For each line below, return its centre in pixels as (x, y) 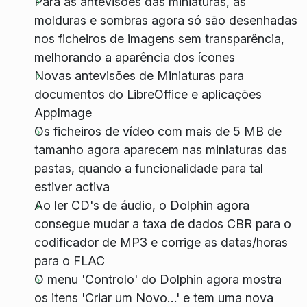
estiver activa (72, 187)
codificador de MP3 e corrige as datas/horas (161, 243)
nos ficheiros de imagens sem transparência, (159, 39)
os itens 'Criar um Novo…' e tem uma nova (153, 298)
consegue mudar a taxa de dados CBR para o (162, 224)
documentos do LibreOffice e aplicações (148, 95)
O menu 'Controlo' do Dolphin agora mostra (158, 280)
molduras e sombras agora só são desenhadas (165, 21)
